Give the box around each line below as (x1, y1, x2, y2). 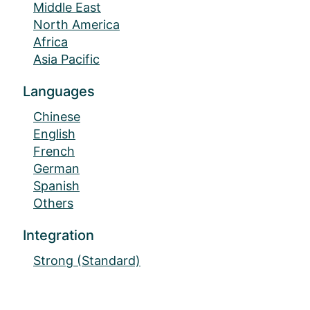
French (33, 144, 75, 159)
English (33, 127, 75, 142)
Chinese (33, 109, 80, 125)
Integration (23, 227, 94, 244)
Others (33, 196, 73, 211)
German (33, 161, 80, 176)
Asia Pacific (33, 52, 100, 67)
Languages (23, 83, 95, 100)
